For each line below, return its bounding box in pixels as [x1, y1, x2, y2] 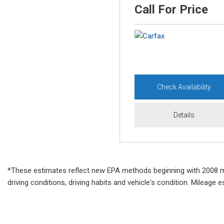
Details [173, 111, 195, 119]
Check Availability [157, 83, 211, 91]
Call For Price [134, 2, 208, 16]
